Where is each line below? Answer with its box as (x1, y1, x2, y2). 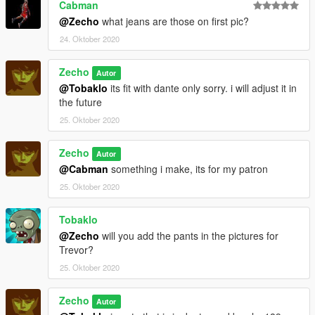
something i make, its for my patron (108, 162, 268, 176)
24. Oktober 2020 (60, 33, 120, 45)
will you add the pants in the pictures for (99, 229, 278, 243)
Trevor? (59, 243, 94, 257)
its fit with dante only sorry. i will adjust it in (108, 81, 297, 96)
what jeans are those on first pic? (99, 14, 249, 29)
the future (59, 95, 102, 110)
